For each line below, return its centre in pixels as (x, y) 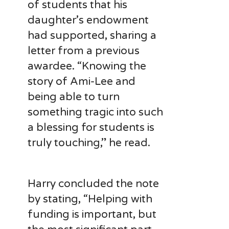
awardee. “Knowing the (87, 66)
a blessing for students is (91, 127)
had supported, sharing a (92, 35)
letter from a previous (83, 51)
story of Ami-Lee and (81, 81)
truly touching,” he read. (90, 143)
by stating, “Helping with (90, 199)
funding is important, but (92, 214)
